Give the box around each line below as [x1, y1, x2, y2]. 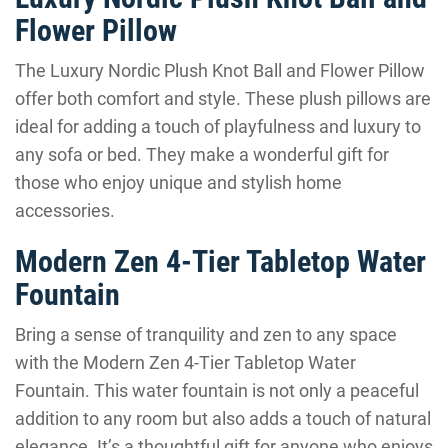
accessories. [15, 200, 115, 221]
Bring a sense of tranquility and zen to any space [15, 324, 397, 345]
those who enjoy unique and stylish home [15, 172, 342, 193]
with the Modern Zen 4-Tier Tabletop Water [15, 352, 356, 373]
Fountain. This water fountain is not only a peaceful [15, 380, 419, 401]
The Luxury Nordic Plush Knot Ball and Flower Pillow [15, 60, 425, 81]
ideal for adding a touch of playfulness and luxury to [15, 116, 421, 137]
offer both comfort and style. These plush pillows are [15, 88, 431, 109]
